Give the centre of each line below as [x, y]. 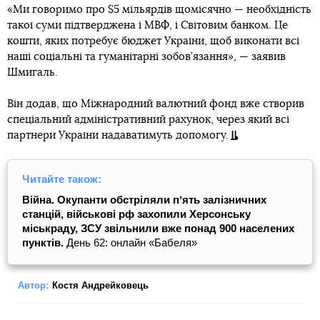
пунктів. [44, 242]
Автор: [33, 285]
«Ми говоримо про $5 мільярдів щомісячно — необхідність [159, 10]
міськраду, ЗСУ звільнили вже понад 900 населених [158, 228]
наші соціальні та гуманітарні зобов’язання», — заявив [146, 57]
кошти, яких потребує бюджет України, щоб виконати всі [153, 41]
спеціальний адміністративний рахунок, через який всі [148, 120]
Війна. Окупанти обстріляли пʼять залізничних [144, 200]
